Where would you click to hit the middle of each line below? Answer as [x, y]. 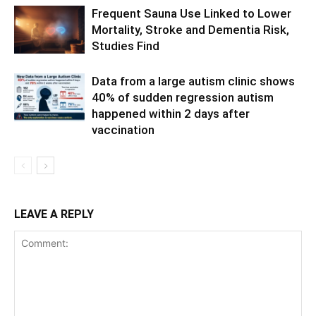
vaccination [123, 129]
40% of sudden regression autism [183, 97]
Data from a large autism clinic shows [193, 81]
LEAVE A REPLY [54, 214]
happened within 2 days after [171, 113]
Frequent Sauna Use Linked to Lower [192, 13]
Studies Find [126, 45]
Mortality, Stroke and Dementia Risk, [190, 29]
